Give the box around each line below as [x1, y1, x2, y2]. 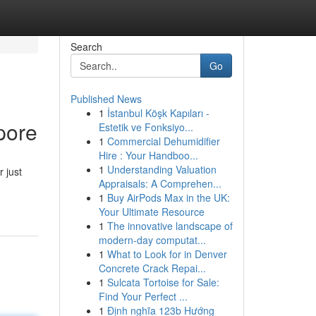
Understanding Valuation [107, 162, 217, 176]
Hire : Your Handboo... [98, 148, 198, 162]
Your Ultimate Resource [98, 205, 205, 219]
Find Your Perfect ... [98, 289, 188, 303]
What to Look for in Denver [107, 247, 227, 261]
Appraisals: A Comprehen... [98, 176, 221, 190]
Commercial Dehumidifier [107, 134, 220, 148]
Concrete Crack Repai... [98, 261, 206, 275]
